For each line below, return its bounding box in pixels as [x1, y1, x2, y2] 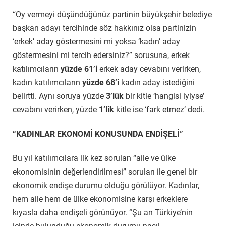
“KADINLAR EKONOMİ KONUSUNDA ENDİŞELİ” [13, 129, 183, 139]
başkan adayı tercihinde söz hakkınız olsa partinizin [13, 23, 196, 33]
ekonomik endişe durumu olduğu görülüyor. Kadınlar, [13, 180, 199, 190]
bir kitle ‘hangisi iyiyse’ [124, 91, 204, 101]
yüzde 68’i [82, 78, 119, 88]
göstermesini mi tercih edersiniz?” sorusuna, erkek [13, 50, 190, 61]
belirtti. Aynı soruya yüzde [13, 91, 106, 101]
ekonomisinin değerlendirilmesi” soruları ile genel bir [13, 166, 197, 177]
